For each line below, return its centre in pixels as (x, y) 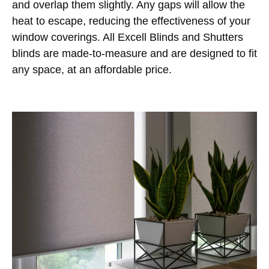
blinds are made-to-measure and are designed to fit (134, 53)
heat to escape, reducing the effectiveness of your (131, 21)
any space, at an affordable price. (92, 69)
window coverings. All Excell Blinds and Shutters (128, 37)
